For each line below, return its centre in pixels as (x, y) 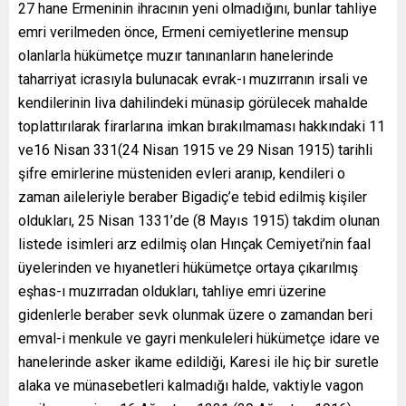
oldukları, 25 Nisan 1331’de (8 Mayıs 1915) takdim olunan (199, 220)
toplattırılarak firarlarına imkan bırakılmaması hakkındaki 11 (202, 126)
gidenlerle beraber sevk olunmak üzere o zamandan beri (195, 314)
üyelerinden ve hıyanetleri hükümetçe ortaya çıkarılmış (188, 267)
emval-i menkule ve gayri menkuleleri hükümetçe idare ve (199, 338)
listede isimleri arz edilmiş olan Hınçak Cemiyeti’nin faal (194, 244)
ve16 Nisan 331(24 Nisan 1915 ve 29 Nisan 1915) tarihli (195, 150)
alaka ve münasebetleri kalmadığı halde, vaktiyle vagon (191, 385)
